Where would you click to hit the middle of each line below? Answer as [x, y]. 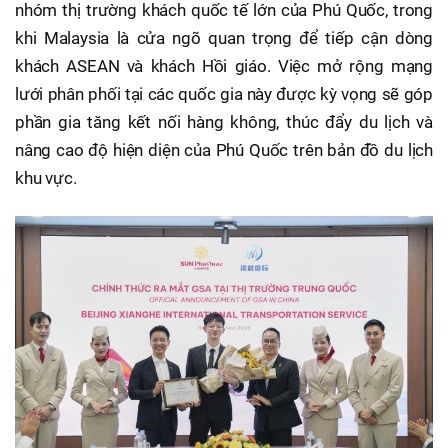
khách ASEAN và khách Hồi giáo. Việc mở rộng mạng [224, 65]
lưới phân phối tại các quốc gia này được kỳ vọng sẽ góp [224, 93]
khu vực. [46, 177]
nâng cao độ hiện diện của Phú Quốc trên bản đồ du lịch [224, 149]
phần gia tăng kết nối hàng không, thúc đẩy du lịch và [224, 121]
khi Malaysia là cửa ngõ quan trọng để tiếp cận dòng [224, 37]
